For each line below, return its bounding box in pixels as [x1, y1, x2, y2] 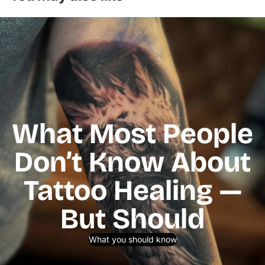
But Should [60, 201, 205, 236]
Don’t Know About [14, 144, 251, 179]
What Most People [12, 116, 253, 151]
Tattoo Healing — [23, 173, 242, 208]
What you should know [88, 234, 177, 244]
